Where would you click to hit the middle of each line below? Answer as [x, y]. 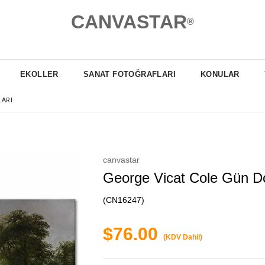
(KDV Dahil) [183, 237]
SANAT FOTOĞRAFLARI [129, 74]
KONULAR [220, 74]
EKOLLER [39, 74]
